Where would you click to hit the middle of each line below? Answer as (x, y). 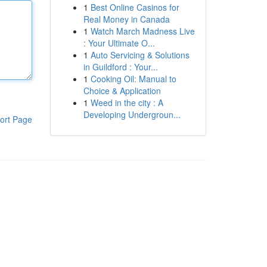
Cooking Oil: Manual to (133, 79)
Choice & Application (122, 91)
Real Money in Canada (126, 19)
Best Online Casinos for (135, 7)
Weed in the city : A (127, 103)
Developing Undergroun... (132, 114)
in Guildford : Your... (120, 67)
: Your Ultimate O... (119, 43)
